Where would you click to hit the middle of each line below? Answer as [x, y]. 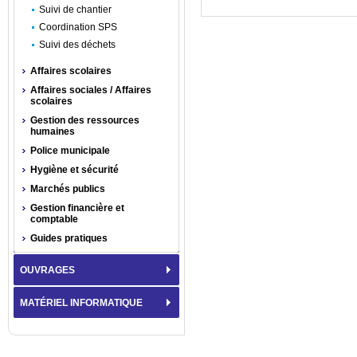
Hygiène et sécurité [75, 170]
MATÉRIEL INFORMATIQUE [81, 303]
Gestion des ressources [85, 120]
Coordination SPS [78, 27]
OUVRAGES [47, 270]
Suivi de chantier [75, 10]
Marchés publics [68, 189]
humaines [53, 131]
